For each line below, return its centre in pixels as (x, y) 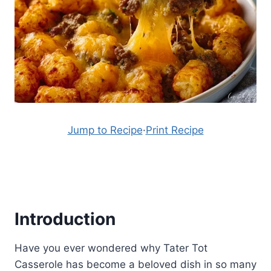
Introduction (65, 219)
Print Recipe (175, 130)
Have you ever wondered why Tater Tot (111, 248)
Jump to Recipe (105, 130)
